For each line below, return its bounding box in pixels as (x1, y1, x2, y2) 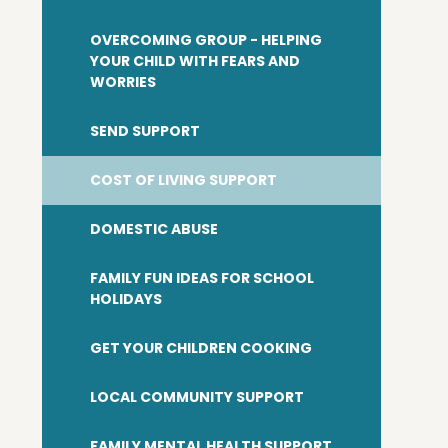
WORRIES (90, 72, 157, 92)
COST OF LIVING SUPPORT (90, 170, 278, 190)
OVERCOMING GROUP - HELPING (90, 30, 323, 50)
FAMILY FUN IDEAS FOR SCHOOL (90, 268, 315, 288)
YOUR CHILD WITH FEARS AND (90, 51, 301, 71)
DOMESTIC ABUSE (90, 219, 219, 239)
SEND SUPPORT (90, 121, 201, 141)
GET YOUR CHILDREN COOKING (90, 338, 313, 358)
